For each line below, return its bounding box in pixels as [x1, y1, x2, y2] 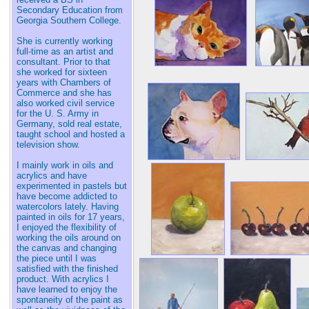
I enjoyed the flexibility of [16, 222, 117, 232]
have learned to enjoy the [16, 284, 117, 295]
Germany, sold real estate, [16, 119, 122, 129]
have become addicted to [16, 191, 117, 201]
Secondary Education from [16, 5, 123, 15]
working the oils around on [16, 232, 121, 243]
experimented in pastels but [16, 181, 127, 191]
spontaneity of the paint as [16, 295, 123, 305]
